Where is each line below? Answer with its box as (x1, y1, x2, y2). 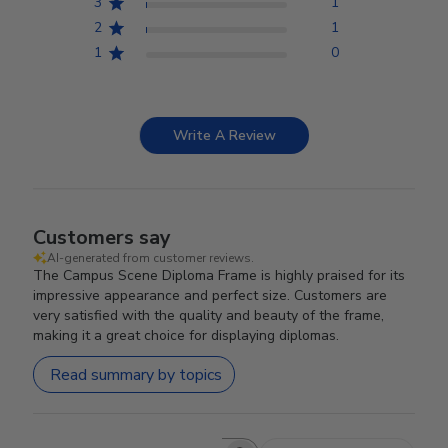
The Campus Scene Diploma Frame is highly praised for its (33, 266, 406, 285)
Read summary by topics (50, 363, 223, 386)
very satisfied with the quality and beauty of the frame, (33, 306, 385, 325)
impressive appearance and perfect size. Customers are (33, 286, 388, 305)
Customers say (33, 224, 172, 251)
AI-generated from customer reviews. (47, 250, 255, 266)
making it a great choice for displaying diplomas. (33, 326, 340, 345)
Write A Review (173, 126, 276, 145)
